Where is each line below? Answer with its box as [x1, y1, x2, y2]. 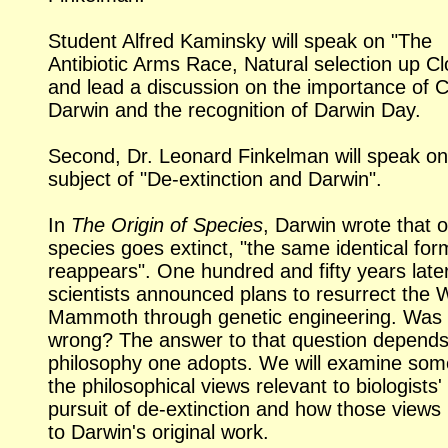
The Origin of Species [71, 214, 263, 237]
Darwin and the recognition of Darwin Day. [48, 99, 421, 122]
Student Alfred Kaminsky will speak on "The [48, 30, 432, 53]
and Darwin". [263, 168, 382, 191]
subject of [48, 168, 140, 191]
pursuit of [48, 398, 137, 421]
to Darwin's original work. [48, 421, 269, 444]
